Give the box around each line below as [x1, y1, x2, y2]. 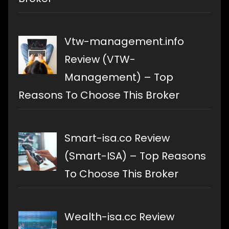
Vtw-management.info [64, 34, 184, 49]
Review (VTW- [64, 52, 135, 67]
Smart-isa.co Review [64, 131, 170, 146]
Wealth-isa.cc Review [64, 210, 174, 224]
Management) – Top [64, 70, 173, 85]
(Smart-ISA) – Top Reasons [64, 149, 206, 164]
